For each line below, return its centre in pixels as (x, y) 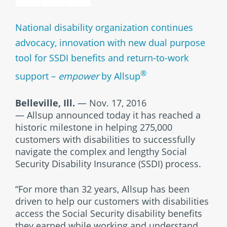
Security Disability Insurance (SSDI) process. (108, 164)
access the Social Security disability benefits (109, 213)
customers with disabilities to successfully (105, 139)
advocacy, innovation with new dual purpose (110, 43)
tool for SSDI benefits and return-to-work (102, 58)
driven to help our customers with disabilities (112, 201)
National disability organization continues (104, 27)
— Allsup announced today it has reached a (108, 115)
